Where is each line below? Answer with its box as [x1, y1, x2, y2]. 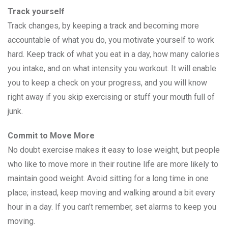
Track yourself [8, 7, 65, 17]
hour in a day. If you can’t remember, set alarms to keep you [8, 202, 216, 212]
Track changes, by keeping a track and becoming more [8, 21, 199, 31]
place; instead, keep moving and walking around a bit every [8, 188, 215, 198]
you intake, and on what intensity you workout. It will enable [8, 64, 216, 74]
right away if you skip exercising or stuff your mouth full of [8, 92, 215, 102]
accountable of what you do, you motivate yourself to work [8, 35, 214, 45]
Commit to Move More [8, 131, 95, 141]
